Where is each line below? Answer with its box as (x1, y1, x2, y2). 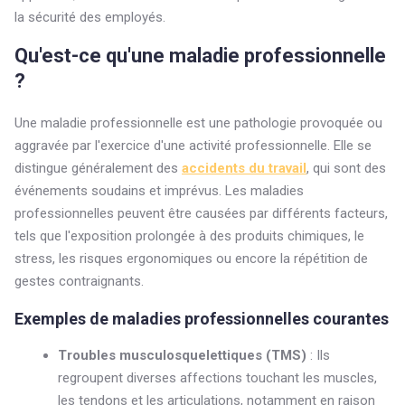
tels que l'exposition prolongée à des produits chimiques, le (14, 228, 364, 244)
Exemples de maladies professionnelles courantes (14, 309, 389, 328)
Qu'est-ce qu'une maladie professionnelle (14, 44, 386, 67)
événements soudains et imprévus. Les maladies (14, 183, 304, 199)
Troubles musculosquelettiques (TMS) (58, 347, 306, 363)
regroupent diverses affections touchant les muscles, (58, 370, 377, 386)
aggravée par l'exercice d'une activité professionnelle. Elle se (14, 137, 372, 154)
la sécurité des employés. (14, 9, 165, 25)
